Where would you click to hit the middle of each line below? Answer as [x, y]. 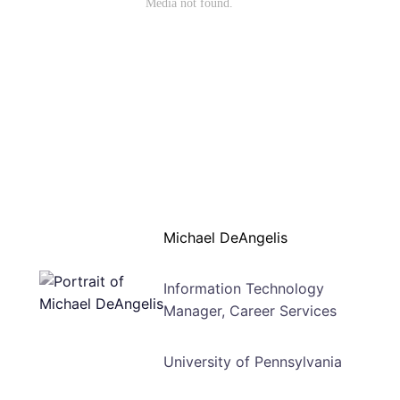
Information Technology [244, 289]
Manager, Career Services [250, 311]
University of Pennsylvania [253, 362]
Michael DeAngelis [226, 238]
